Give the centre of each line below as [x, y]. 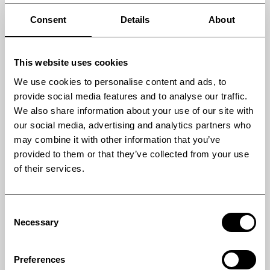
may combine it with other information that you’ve [117, 139]
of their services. [49, 168]
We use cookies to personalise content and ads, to [120, 81]
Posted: [37, 163]
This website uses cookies [71, 62]
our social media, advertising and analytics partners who [132, 125]
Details [135, 20]
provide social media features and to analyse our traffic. [131, 96]
